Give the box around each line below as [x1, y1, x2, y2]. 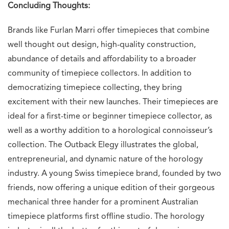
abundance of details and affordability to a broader [8, 55, 196, 63]
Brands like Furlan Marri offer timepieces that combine [8, 26, 210, 35]
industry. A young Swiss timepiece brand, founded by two [8, 169, 221, 178]
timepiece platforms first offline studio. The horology [8, 212, 204, 221]
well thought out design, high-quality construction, [8, 40, 196, 49]
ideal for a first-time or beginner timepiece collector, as [8, 112, 212, 121]
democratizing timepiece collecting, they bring [8, 83, 182, 92]
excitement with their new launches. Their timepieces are [8, 98, 218, 106]
